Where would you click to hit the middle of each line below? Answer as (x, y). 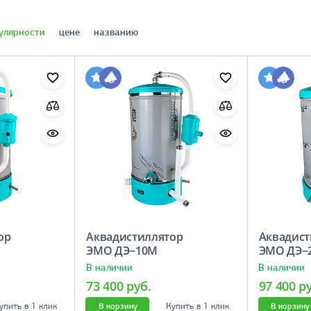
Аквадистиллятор (135, 236)
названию (116, 32)
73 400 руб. (119, 286)
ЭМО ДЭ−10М (127, 250)
